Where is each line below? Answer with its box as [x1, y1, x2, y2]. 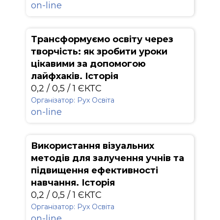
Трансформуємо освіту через [31, 34, 173, 45]
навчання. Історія [31, 177, 115, 188]
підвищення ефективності [31, 165, 158, 176]
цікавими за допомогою [31, 58, 146, 69]
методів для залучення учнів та [31, 153, 184, 164]
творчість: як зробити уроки [31, 46, 167, 57]
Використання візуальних [31, 140, 154, 151]
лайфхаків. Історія [31, 71, 118, 82]
